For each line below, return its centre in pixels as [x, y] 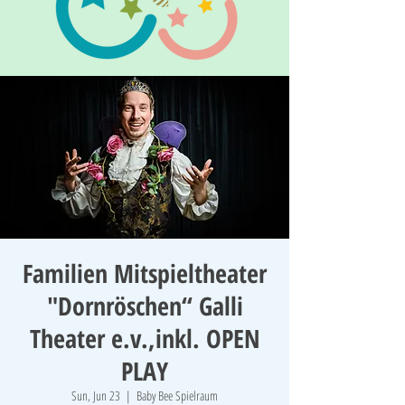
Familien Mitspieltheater [145, 273]
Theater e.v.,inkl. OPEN [145, 338]
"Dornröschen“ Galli [145, 306]
